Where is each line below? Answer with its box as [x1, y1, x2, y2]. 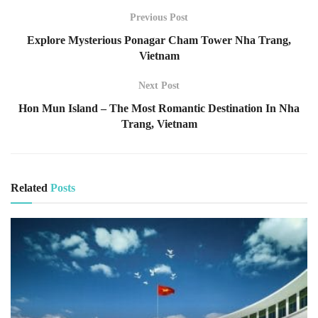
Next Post [138, 80, 180, 92]
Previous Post [130, 12, 188, 23]
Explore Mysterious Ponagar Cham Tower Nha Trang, [27, 34, 291, 47]
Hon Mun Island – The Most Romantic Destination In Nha [18, 102, 300, 115]
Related [11, 182, 48, 194]
